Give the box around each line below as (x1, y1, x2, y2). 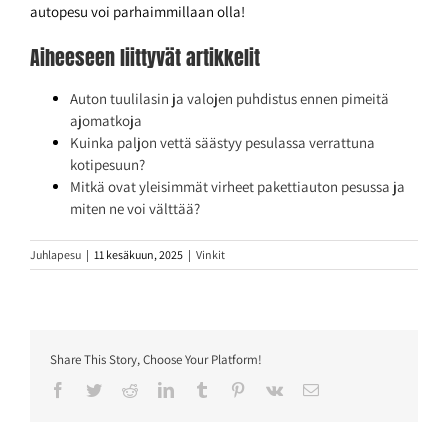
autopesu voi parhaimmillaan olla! (30, 2, 245, 22)
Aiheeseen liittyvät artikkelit (30, 42, 260, 74)
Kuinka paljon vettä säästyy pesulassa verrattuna (70, 133, 375, 153)
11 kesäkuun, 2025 (94, 247, 183, 263)
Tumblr (209, 381, 255, 398)
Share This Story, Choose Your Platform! (50, 351, 262, 369)
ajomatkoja (70, 111, 142, 131)
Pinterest (245, 381, 299, 398)
